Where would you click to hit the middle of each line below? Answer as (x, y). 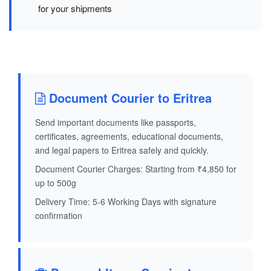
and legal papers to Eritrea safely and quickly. (122, 150)
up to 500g (56, 183)
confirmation (59, 216)
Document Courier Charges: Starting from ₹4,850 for (136, 169)
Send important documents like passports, (116, 122)
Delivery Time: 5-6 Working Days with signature (126, 202)
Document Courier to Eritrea (129, 98)
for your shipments (75, 8)
